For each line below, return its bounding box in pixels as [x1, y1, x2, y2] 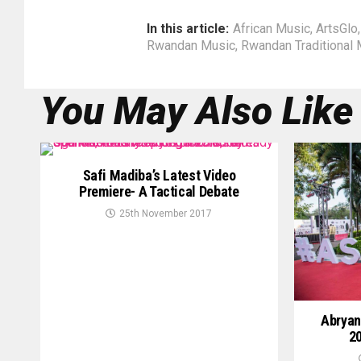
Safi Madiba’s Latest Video [82, 167, 236, 184]
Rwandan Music [147, 38, 235, 53]
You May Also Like [40, 88, 353, 134]
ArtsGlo [316, 21, 358, 36]
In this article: [147, 21, 229, 36]
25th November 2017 [119, 208, 213, 219]
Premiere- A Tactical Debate [79, 183, 239, 200]
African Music [233, 21, 310, 36]
